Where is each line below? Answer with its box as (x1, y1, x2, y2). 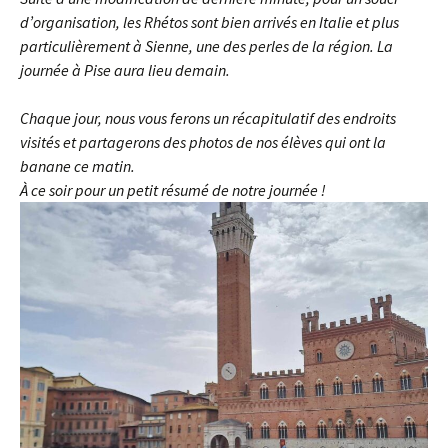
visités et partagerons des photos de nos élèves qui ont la (20, 132, 386, 152)
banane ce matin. (20, 156, 135, 176)
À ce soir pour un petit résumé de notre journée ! (20, 180, 326, 200)
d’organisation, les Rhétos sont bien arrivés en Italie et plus (20, 12, 399, 32)
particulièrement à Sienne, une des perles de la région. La (20, 36, 393, 56)
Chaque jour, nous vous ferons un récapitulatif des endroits (20, 108, 396, 128)
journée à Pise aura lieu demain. (20, 60, 230, 80)
